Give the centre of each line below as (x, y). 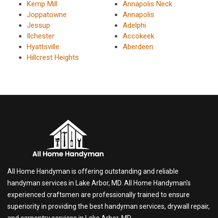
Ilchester (41, 36)
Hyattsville (43, 46)
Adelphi (134, 25)
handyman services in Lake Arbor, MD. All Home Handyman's (99, 183)
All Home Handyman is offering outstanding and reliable (93, 171)
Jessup (38, 25)
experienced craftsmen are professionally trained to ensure (99, 194)
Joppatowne (47, 14)
